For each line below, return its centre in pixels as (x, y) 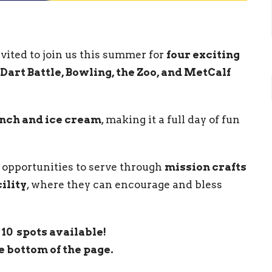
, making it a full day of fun (171, 120)
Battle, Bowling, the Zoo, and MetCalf (129, 73)
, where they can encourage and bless (124, 185)
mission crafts (206, 167)
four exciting (203, 55)
